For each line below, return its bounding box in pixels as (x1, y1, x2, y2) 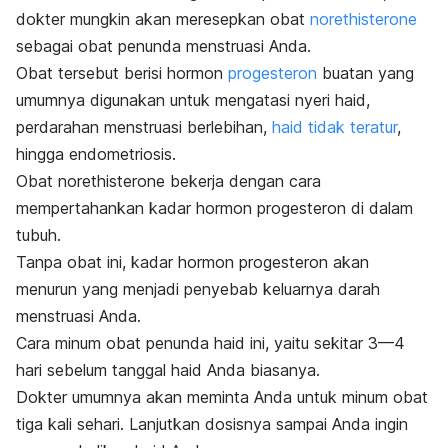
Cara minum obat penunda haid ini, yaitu (16, 332, 314, 353)
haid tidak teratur (272, 116, 397, 137)
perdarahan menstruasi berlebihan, (16, 116, 272, 137)
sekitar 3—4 (314, 332, 405, 353)
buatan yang (317, 62, 414, 83)
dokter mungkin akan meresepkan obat (16, 8, 310, 29)
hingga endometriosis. (16, 143, 176, 164)
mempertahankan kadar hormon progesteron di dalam (16, 197, 413, 218)
